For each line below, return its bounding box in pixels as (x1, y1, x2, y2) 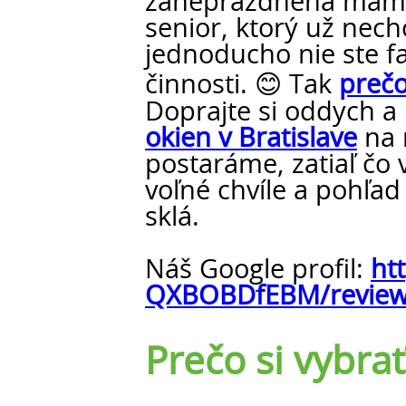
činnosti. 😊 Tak (145, 72, 339, 100)
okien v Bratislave (145, 126, 357, 153)
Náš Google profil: (145, 257, 371, 285)
